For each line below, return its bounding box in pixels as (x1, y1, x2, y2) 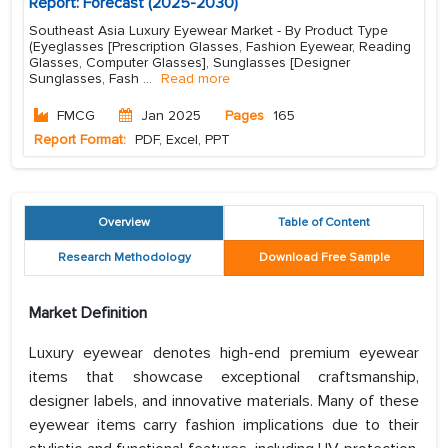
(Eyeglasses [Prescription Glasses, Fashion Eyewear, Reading (29, 38, 411, 56)
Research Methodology (57, 250, 191, 266)
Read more (161, 70, 230, 88)
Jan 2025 (141, 107, 201, 125)
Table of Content (278, 215, 370, 231)
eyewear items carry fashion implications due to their (29, 415, 419, 436)
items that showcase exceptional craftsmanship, (29, 367, 419, 388)
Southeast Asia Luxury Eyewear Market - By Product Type (29, 22, 388, 40)
